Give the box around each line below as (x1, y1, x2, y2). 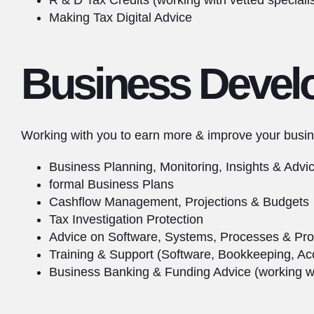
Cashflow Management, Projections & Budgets (49, 195, 309, 209)
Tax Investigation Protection (49, 212, 203, 226)
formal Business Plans (49, 177, 174, 191)
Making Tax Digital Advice (49, 11, 192, 25)
